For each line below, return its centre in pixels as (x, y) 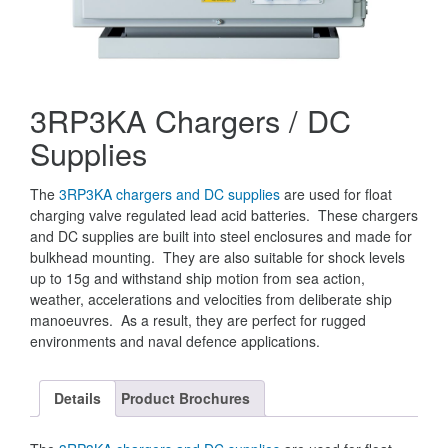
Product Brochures (185, 397)
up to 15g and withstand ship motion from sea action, (197, 277)
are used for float (336, 193)
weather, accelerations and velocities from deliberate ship (211, 298)
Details (77, 397)
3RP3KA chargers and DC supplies (169, 193)
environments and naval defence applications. (175, 340)
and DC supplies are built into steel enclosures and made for (221, 235)
